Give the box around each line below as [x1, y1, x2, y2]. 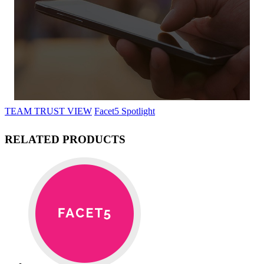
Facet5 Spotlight [94, 105, 155, 116]
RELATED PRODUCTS [5, 133, 126, 146]
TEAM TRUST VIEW [5, 105, 92, 116]
